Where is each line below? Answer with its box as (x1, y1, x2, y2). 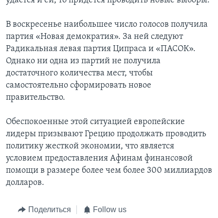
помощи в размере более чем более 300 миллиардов (6, 166, 212, 176)
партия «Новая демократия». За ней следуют (6, 32, 183, 42)
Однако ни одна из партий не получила (6, 56, 161, 66)
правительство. (6, 93, 65, 103)
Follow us (93, 205, 127, 214)
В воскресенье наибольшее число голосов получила (6, 20, 208, 30)
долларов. (6, 178, 44, 188)
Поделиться (28, 205, 71, 214)
